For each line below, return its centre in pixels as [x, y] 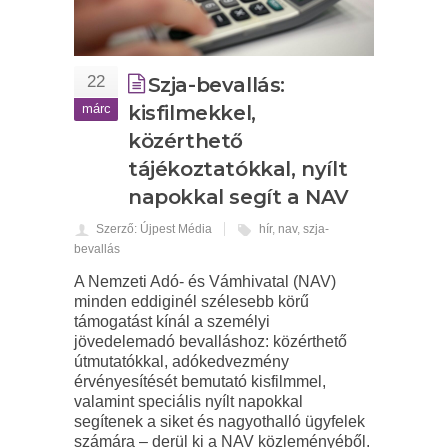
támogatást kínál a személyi [172, 322]
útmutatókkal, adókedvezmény [181, 362]
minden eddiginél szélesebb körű [191, 302]
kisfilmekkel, [192, 113]
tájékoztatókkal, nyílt [238, 169]
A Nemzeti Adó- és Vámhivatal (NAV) [205, 282]
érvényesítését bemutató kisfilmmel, [200, 382]
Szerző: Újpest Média [154, 229]
